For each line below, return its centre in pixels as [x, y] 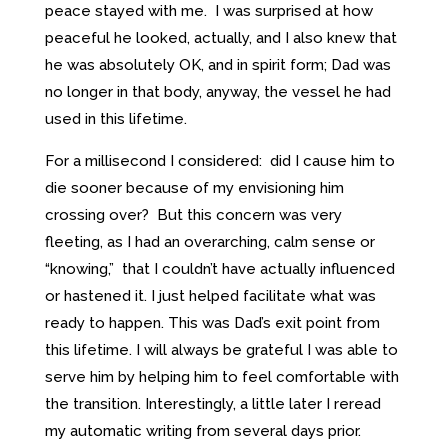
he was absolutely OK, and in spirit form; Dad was [217, 64]
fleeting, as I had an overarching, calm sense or [209, 241]
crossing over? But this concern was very [193, 214]
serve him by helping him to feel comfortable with [221, 376]
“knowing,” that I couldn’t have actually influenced [219, 268]
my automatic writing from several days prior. [204, 430]
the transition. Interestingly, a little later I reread [212, 403]
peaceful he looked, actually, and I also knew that [220, 37]
